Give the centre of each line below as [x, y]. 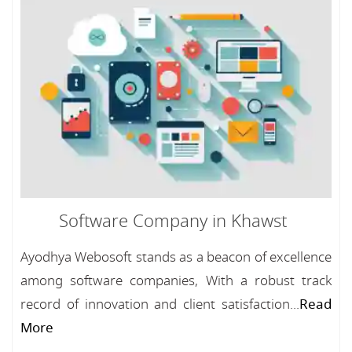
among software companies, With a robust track [176, 280]
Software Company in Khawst [173, 221]
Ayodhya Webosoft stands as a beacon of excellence [176, 257]
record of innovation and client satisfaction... [160, 304]
